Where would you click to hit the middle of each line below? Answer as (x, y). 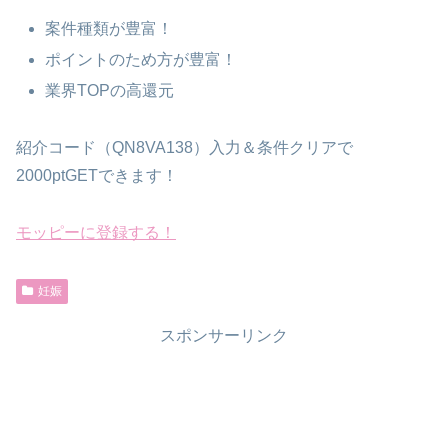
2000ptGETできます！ (97, 176)
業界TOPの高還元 (110, 91)
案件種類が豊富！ (109, 28)
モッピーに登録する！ (96, 232)
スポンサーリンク (224, 335)
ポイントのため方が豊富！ (141, 60)
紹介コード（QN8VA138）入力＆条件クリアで (184, 148)
